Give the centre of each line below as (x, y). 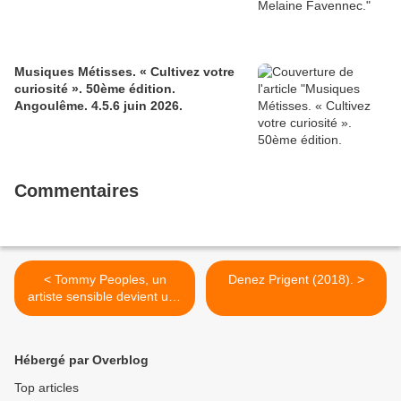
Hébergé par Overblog (81, 360)
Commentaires (77, 191)
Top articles (47, 388)
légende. (105, 314)
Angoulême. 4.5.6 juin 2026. (98, 106)
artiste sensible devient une (105, 297)
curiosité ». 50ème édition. (95, 89)
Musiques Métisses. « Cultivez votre (82, 72)
